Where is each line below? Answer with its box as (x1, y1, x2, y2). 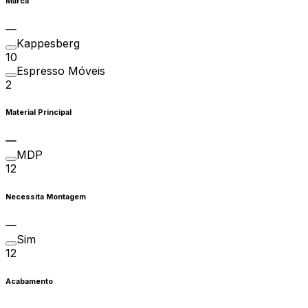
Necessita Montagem (5, 192, 86, 202)
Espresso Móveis (16, 63, 105, 78)
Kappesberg (16, 36, 80, 50)
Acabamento (5, 277, 53, 287)
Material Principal (5, 108, 71, 118)
